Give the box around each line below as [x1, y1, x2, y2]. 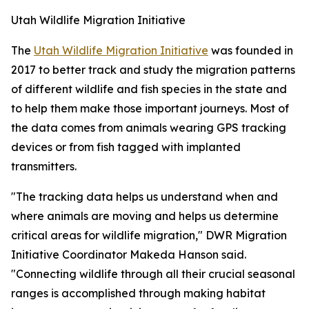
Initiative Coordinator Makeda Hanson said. [11, 248, 246, 261]
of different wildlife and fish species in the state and [11, 82, 287, 96]
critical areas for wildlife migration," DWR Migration [11, 228, 287, 242]
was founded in [208, 43, 293, 57]
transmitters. [11, 159, 77, 173]
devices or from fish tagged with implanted [11, 140, 241, 154]
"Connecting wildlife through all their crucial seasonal [11, 267, 295, 281]
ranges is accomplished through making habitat [11, 286, 266, 300]
